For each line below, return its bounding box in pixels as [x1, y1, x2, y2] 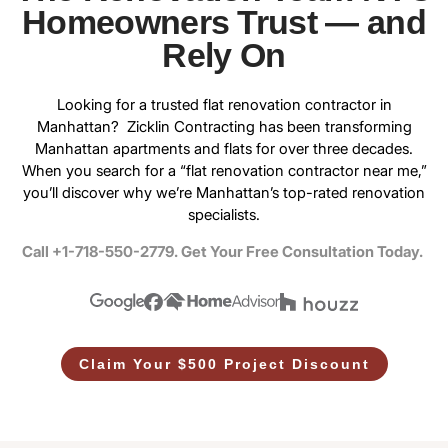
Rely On [162, 36, 286, 75]
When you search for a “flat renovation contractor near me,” [21, 161, 427, 181]
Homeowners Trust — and [21, 3, 427, 42]
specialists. [188, 205, 260, 225]
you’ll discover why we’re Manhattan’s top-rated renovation [23, 183, 425, 203]
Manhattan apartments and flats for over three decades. [35, 139, 413, 159]
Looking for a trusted [56, 95, 203, 115]
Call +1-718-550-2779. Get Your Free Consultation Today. [21, 242, 423, 262]
